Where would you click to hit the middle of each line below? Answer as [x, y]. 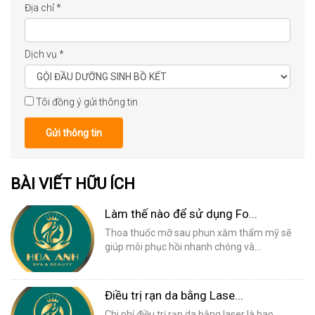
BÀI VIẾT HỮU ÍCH [73, 184]
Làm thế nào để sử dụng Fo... [181, 214]
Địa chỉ [40, 8]
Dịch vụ [42, 54]
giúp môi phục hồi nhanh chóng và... [183, 247]
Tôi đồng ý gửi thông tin [87, 102]
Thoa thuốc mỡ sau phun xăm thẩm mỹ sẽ [198, 233]
